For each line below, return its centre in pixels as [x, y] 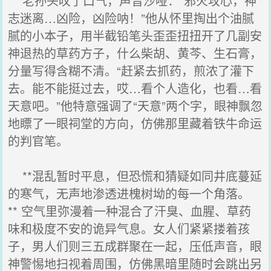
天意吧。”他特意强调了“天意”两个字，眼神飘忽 [135, 106]
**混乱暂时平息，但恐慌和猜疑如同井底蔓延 [135, 176]
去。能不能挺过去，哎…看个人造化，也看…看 [135, 88]
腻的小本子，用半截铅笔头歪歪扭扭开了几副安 [135, 35]
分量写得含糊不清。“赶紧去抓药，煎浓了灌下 [131, 70]
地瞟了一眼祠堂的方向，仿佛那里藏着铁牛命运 [135, 123]
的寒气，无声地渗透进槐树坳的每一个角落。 [129, 193]
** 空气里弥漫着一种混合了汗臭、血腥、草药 [130, 211]
